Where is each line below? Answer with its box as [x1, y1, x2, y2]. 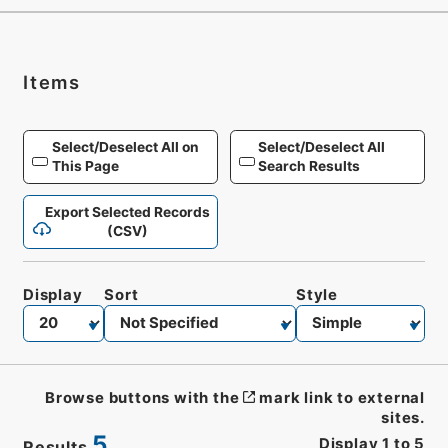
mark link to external [259, 388, 426, 407]
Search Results [258, 157, 361, 174]
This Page [51, 157, 119, 174]
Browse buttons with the [45, 388, 240, 407]
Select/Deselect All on [51, 138, 199, 155]
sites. [381, 408, 426, 427]
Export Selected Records [45, 204, 210, 221]
